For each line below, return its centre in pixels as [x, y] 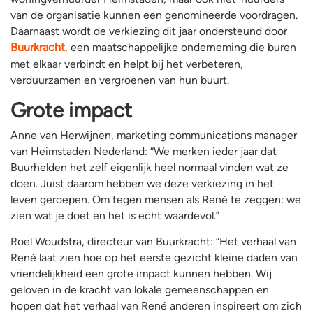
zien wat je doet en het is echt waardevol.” [115, 215]
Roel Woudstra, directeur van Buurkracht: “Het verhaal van [153, 241]
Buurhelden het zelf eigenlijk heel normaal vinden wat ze [150, 167]
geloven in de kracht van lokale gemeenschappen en [140, 289]
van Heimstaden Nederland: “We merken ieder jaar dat [144, 151]
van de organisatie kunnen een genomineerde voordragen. [154, 15]
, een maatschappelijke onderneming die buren [181, 47]
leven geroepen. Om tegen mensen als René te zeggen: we [156, 199]
